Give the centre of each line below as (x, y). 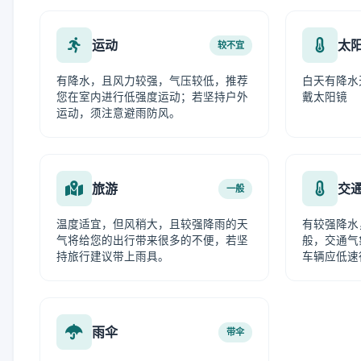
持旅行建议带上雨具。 (113, 256)
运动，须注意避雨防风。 (118, 113)
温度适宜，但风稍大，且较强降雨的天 (152, 224)
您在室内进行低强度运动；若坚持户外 (152, 97)
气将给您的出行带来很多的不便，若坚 (152, 240)
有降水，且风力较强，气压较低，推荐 (152, 81)
